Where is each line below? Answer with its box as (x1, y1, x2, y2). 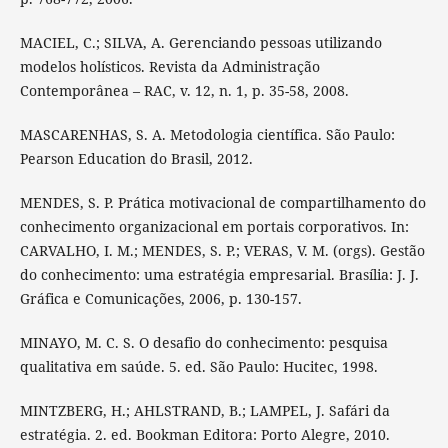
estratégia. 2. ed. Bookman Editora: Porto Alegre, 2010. (19, 424, 390, 444)
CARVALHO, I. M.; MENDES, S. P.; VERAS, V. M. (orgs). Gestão (19, 240, 425, 260)
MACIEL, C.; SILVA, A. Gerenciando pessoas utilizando (19, 32, 382, 52)
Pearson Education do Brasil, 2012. (19, 148, 253, 168)
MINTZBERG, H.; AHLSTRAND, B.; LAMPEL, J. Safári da (19, 400, 390, 420)
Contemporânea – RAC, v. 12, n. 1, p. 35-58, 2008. (19, 80, 349, 100)
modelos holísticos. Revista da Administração (19, 56, 320, 76)
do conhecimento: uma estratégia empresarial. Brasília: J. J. (19, 264, 419, 284)
